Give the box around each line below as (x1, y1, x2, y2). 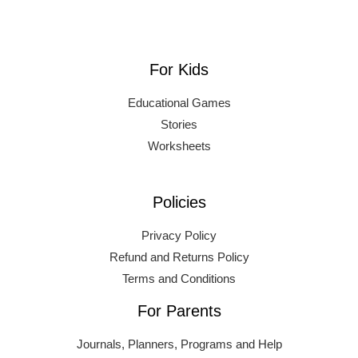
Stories (161, 117, 197, 131)
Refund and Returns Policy (109, 250, 249, 264)
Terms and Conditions (122, 272, 236, 285)
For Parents (137, 301, 221, 320)
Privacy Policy (141, 229, 217, 242)
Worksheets (147, 139, 211, 153)
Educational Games (127, 96, 231, 109)
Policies (152, 193, 206, 211)
